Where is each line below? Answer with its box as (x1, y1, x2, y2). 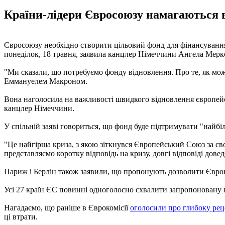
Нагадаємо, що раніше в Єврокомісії (4, 203, 130, 212)
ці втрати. (4, 212, 38, 221)
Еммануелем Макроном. (4, 76, 87, 85)
